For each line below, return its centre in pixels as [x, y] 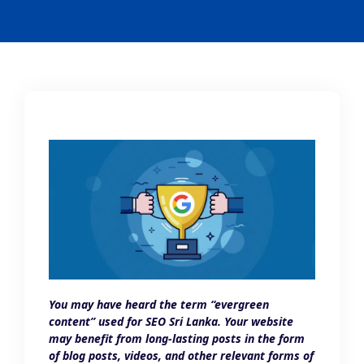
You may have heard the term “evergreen [159, 305]
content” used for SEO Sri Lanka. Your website [171, 322]
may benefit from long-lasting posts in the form [177, 339]
